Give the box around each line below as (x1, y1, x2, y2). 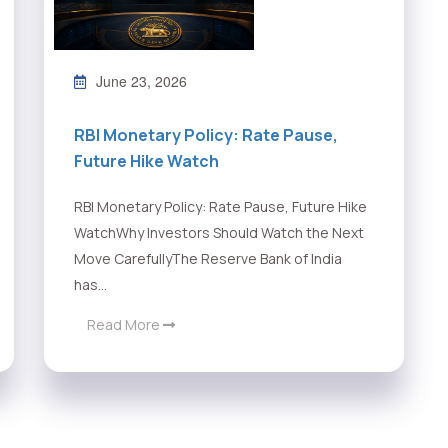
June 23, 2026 (96, 71, 187, 92)
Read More (87, 315, 163, 335)
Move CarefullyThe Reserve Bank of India (74, 249, 342, 269)
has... (74, 275, 107, 295)
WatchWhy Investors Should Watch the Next (74, 223, 364, 243)
